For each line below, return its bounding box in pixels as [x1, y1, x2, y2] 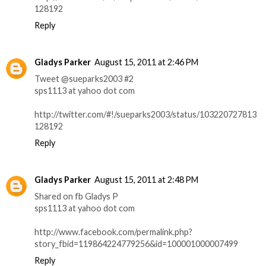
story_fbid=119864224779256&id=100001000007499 [34, 239, 238, 249]
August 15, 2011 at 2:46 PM [94, 57, 198, 68]
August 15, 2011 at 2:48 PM [94, 175, 198, 185]
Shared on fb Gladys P [34, 191, 118, 202]
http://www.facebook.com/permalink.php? [34, 227, 192, 237]
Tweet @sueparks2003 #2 [34, 74, 134, 84]
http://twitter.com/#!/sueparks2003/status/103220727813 [34, 109, 256, 120]
